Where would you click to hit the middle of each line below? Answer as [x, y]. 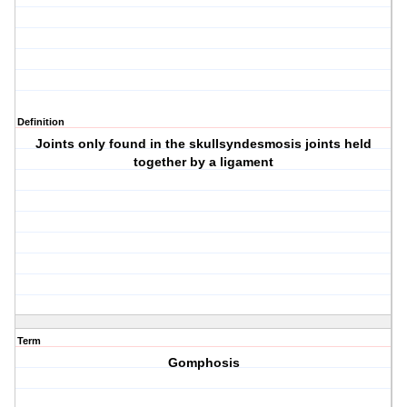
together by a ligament [204, 162]
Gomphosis [203, 363]
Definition [41, 122]
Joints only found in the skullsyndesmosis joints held [204, 144]
